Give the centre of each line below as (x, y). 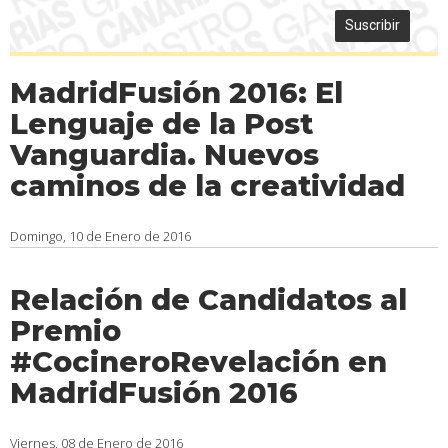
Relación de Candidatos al (208, 299)
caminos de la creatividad (207, 185)
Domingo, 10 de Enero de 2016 (100, 236)
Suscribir (373, 25)
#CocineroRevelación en (198, 361)
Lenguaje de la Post (161, 123)
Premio (65, 330)
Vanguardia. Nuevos (164, 154)
